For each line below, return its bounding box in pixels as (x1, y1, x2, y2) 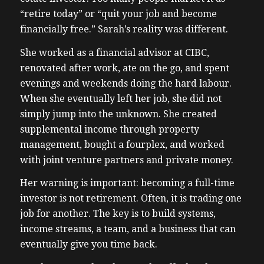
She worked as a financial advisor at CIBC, (19, 47, 209, 58)
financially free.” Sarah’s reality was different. (19, 24, 230, 35)
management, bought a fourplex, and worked (19, 138, 225, 150)
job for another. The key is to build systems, (19, 208, 216, 220)
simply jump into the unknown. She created (19, 108, 217, 120)
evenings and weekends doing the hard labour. (19, 77, 232, 89)
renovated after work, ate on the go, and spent (19, 62, 229, 74)
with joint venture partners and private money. (19, 154, 236, 166)
